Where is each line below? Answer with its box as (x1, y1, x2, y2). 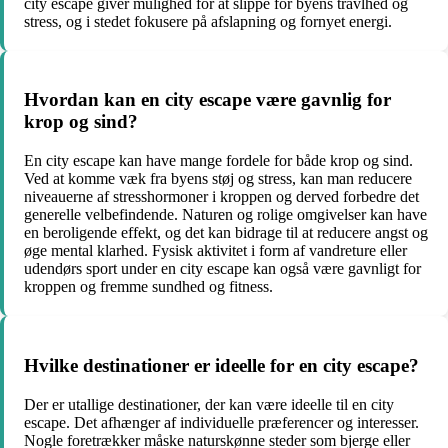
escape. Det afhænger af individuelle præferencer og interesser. (24, 413, 419, 431)
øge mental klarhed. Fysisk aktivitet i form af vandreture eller (24, 242, 407, 260)
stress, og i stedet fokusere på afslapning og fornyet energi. (24, 12, 392, 30)
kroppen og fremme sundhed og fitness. (24, 278, 273, 296)
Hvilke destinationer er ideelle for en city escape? (24, 354, 419, 376)
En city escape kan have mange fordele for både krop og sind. (24, 152, 413, 170)
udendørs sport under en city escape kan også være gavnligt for (24, 260, 421, 278)
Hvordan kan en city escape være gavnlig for (24, 89, 391, 111)
